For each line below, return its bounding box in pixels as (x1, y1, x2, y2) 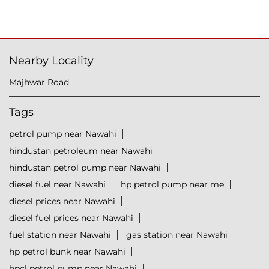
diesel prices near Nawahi (9, 196, 115, 207)
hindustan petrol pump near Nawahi (9, 162, 161, 174)
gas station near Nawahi (126, 229, 228, 241)
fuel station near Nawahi (9, 229, 111, 241)
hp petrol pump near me (121, 179, 224, 190)
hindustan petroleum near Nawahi (9, 145, 153, 157)
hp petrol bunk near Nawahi (9, 246, 125, 258)
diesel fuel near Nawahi (9, 179, 106, 190)
